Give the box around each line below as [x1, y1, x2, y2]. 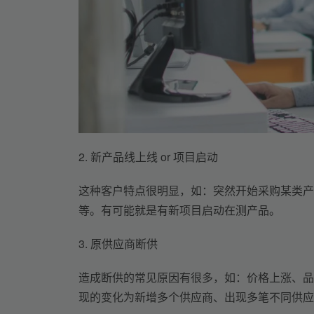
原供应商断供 [90, 235, 158, 252]
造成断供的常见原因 [78, 268, 179, 285]
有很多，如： [179, 268, 247, 285]
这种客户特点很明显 [78, 182, 179, 198]
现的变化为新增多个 [78, 288, 179, 305]
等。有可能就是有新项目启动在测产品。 [78, 201, 280, 218]
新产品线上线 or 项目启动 [90, 148, 218, 165]
